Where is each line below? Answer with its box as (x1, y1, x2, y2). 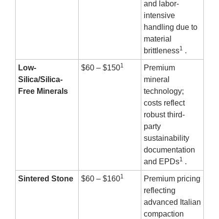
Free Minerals (18, 87, 68, 96)
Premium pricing (144, 175, 200, 183)
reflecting (144, 186, 175, 195)
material (144, 35, 172, 44)
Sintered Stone (18, 175, 73, 183)
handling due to (144, 23, 197, 32)
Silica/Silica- (18, 75, 63, 84)
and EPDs (144, 157, 179, 166)
